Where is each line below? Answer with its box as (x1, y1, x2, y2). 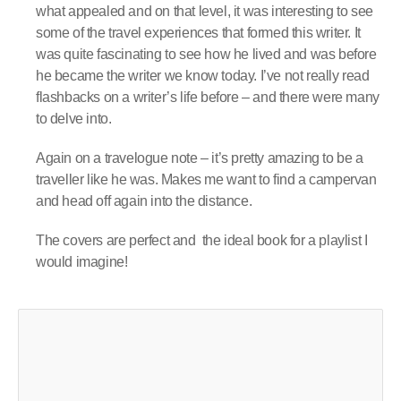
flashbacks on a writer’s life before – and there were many (36, 90, 380, 106)
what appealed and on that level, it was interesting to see (36, 4, 373, 20)
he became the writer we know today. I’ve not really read (36, 68, 370, 84)
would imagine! (36, 254, 128, 270)
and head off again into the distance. (36, 193, 252, 209)
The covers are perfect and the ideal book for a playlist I (36, 233, 368, 249)
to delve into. (36, 111, 112, 127)
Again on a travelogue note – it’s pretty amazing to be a (36, 150, 363, 166)
